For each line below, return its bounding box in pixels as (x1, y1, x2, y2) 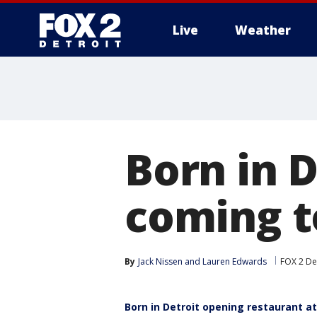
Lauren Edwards (202, 255, 267, 267)
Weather (235, 22, 291, 38)
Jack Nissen (138, 255, 183, 267)
